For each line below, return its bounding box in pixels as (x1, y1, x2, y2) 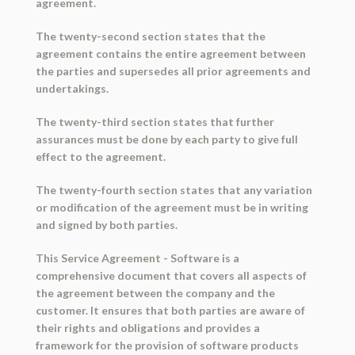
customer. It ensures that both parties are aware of (35, 303, 305, 318)
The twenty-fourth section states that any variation (35, 183, 312, 197)
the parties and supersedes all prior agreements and (35, 64, 311, 78)
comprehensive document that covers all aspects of (35, 269, 307, 283)
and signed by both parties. (35, 218, 177, 232)
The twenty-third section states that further (35, 115, 274, 129)
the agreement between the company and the (35, 286, 275, 300)
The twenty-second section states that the (35, 29, 265, 44)
